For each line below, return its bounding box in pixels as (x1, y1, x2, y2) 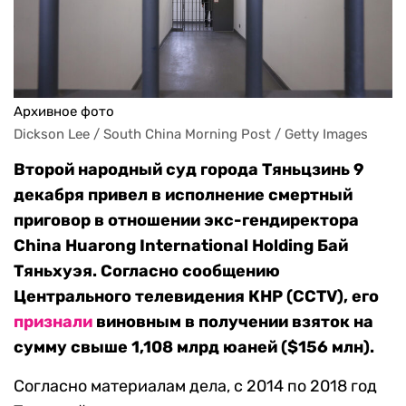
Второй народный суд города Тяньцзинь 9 (14, 159, 364, 180)
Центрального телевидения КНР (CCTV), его (14, 286, 379, 307)
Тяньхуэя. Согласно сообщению (14, 261, 280, 282)
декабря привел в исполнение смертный (14, 185, 353, 206)
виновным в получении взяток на (92, 312, 373, 333)
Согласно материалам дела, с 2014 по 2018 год (14, 376, 377, 397)
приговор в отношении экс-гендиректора (14, 210, 359, 231)
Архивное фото (14, 103, 114, 121)
